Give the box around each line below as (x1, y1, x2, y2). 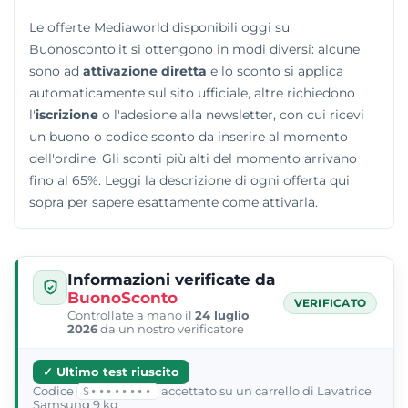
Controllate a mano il (67, 308, 195, 322)
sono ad (29, 62, 83, 79)
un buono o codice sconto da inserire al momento (29, 127, 348, 145)
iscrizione (36, 106, 98, 123)
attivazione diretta (83, 62, 207, 79)
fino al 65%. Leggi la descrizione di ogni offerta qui (29, 171, 350, 189)
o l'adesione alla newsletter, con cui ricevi (98, 106, 364, 123)
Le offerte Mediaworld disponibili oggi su (29, 18, 290, 36)
